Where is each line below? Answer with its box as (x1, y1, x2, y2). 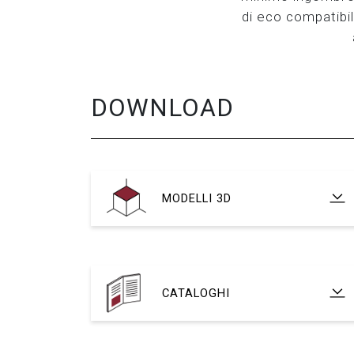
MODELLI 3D (162, 190, 232, 205)
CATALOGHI (162, 285, 230, 300)
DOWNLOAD (91, 92, 234, 122)
